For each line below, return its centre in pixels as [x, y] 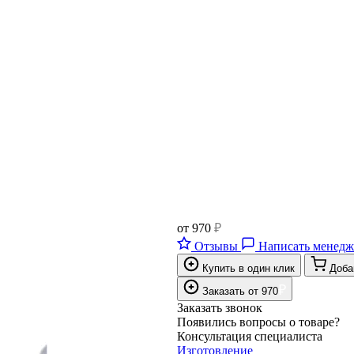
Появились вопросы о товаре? [258, 322]
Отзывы [216, 246]
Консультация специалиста [250, 336]
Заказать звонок [220, 307]
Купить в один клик [249, 268]
